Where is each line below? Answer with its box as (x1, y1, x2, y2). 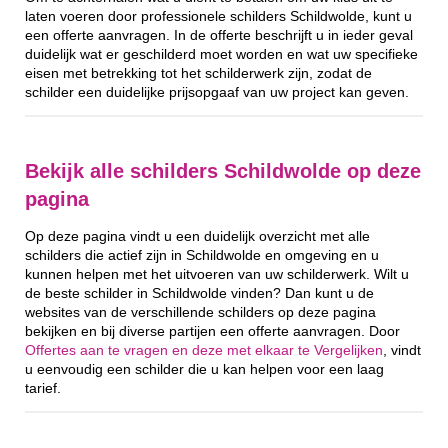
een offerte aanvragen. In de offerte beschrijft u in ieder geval (25, 27, 413, 43)
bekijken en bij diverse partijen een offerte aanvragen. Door (25, 323, 400, 339)
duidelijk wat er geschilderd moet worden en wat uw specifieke (25, 46, 418, 62)
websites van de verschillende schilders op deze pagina (25, 304, 376, 320)
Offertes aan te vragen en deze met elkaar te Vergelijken (25, 342, 383, 358)
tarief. (25, 380, 61, 396)
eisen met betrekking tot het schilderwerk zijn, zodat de (25, 65, 372, 81)
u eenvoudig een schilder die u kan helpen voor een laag (25, 361, 384, 377)
